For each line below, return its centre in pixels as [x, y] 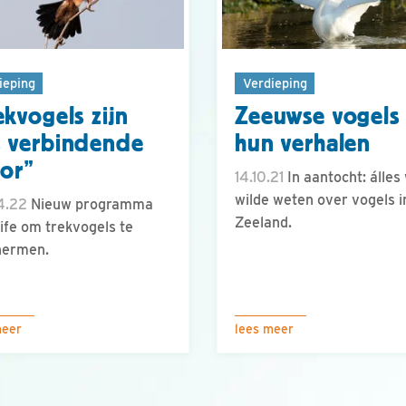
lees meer [264, 329]
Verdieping [275, 82]
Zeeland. [263, 223]
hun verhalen [303, 144]
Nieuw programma [90, 205]
